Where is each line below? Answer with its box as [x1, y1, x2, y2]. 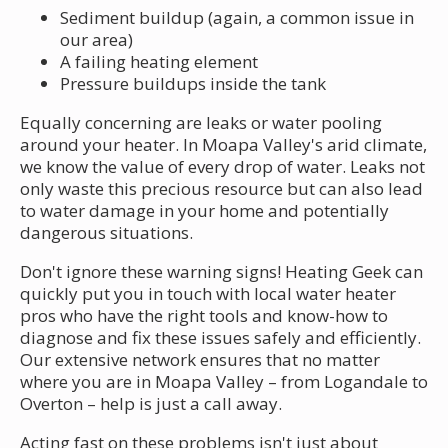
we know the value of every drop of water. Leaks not [20, 154, 425, 178]
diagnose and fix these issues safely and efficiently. [20, 325, 421, 349]
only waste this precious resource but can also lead [20, 176, 423, 200]
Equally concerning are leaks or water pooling [20, 110, 382, 134]
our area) [60, 27, 133, 51]
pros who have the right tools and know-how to [20, 303, 388, 327]
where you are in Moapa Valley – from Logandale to [20, 369, 428, 393]
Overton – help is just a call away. [20, 391, 282, 415]
